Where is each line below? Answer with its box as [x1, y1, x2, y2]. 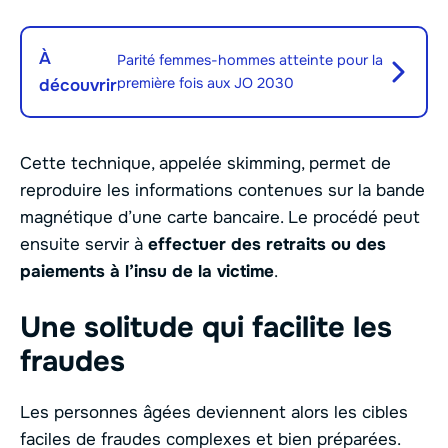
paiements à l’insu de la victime [20, 261, 274, 283]
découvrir [39, 75, 117, 97]
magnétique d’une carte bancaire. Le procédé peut [20, 207, 420, 229]
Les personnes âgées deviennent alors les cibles [20, 401, 408, 423]
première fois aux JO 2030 [117, 74, 294, 93]
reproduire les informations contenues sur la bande [20, 180, 425, 202]
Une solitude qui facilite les [20, 308, 392, 346]
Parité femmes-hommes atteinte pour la [117, 51, 383, 70]
